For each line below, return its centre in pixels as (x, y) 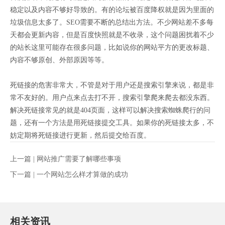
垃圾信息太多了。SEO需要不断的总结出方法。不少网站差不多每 (112, 22)
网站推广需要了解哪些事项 (79, 159)
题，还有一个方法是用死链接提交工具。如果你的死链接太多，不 (112, 123)
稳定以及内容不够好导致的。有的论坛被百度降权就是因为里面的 (112, 10)
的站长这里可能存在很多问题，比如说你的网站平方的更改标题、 (112, 47)
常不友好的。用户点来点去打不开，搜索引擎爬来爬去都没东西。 (112, 98)
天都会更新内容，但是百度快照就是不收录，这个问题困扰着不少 (112, 35)
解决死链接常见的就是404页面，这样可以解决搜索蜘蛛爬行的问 (110, 110)
